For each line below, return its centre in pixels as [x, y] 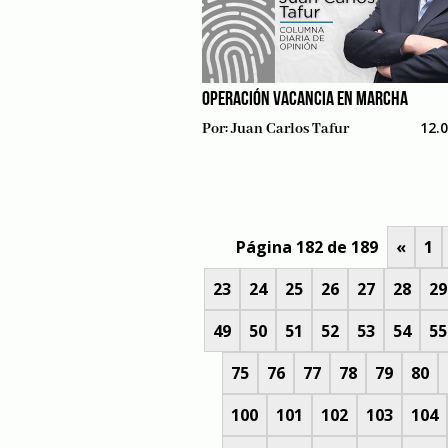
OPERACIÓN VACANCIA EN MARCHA [305, 100]
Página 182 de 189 [306, 247]
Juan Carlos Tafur [290, 129]
